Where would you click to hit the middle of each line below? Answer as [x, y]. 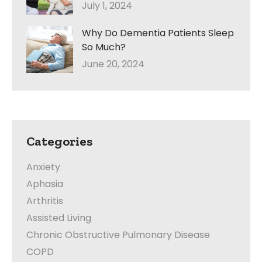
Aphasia [45, 184]
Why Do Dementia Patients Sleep [158, 33]
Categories [59, 142]
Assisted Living [59, 218]
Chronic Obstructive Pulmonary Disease [118, 235]
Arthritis [45, 201]
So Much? [104, 47]
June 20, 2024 [113, 64]
